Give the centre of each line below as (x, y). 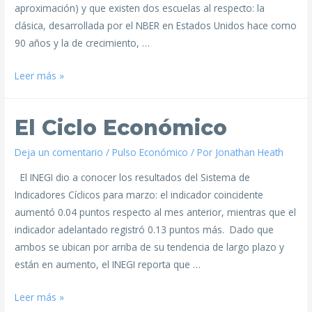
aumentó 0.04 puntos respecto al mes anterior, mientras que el (156, 212)
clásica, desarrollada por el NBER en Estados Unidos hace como (156, 26)
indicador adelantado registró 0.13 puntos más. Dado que (145, 229)
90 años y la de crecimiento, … (83, 43)
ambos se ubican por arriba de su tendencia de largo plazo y (150, 247)
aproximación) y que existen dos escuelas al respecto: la (140, 8)
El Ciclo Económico (121, 127)
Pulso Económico (150, 152)
